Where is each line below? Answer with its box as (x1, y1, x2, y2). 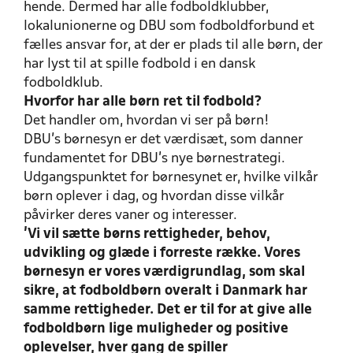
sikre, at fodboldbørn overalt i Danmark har (24, 284, 307, 298)
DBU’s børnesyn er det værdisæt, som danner (24, 132, 303, 147)
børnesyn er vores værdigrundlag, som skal (24, 265, 305, 279)
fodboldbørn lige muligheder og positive (24, 321, 288, 336)
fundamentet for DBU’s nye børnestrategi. (24, 151, 285, 165)
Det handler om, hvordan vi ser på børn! (24, 113, 269, 128)
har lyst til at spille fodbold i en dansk (24, 57, 255, 71)
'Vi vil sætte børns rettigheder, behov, (24, 227, 270, 241)
